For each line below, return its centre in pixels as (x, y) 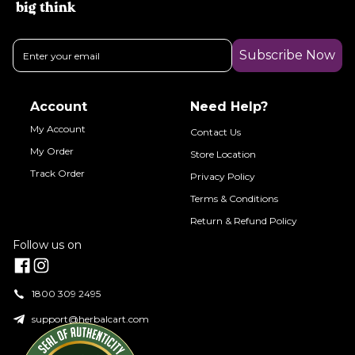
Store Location (223, 154)
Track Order (58, 173)
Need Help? (229, 107)
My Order (52, 151)
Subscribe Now (287, 55)
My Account (58, 129)
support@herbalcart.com (90, 319)
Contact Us (216, 132)
